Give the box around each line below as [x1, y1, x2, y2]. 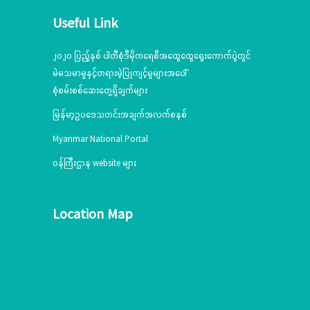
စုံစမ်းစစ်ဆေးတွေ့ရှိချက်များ [53, 84, 147, 96]
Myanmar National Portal [53, 132, 148, 145]
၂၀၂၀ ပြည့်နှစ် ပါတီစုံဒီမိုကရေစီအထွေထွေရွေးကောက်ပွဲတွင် [53, 49, 250, 62]
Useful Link [53, 13, 118, 31]
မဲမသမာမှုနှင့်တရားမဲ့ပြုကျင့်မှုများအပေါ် [53, 66, 187, 79]
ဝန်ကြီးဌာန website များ [53, 156, 136, 169]
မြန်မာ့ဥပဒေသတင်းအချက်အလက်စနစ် [53, 108, 187, 120]
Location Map [53, 204, 133, 222]
